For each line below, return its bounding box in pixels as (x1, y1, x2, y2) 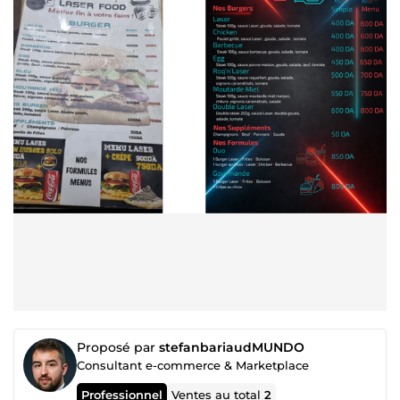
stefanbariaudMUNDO (159, 339, 304, 355)
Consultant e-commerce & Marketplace (77, 358, 309, 372)
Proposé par (77, 339, 159, 355)
